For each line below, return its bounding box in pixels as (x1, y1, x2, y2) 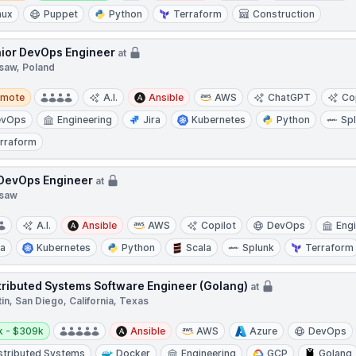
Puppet (44, 8, 79, 20)
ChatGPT (268, 91, 311, 103)
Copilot (201, 219, 237, 231)
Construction (253, 8, 315, 20)
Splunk (242, 242, 275, 253)
